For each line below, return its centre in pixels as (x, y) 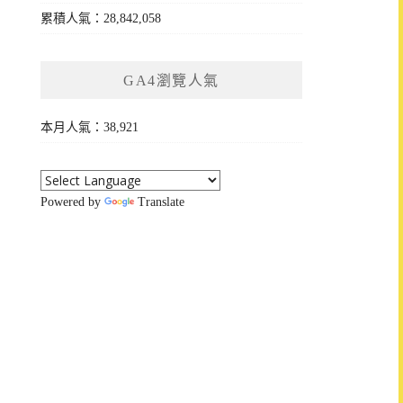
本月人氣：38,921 (90, 127)
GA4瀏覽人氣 (171, 80)
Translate (161, 201)
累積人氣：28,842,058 (101, 18)
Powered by (73, 201)
